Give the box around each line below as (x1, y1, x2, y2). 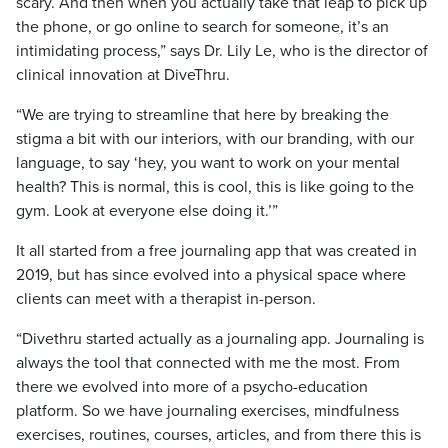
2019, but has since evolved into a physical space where (16, 265, 406, 285)
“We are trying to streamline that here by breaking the (16, 105, 389, 125)
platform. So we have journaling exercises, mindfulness (16, 401, 399, 421)
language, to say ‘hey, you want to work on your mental (16, 153, 400, 173)
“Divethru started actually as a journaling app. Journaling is (16, 329, 424, 349)
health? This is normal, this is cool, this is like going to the (16, 177, 414, 197)
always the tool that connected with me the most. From (16, 353, 400, 373)
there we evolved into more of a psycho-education (16, 377, 368, 397)
